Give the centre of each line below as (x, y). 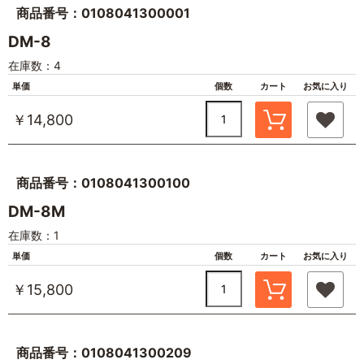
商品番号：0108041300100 (103, 182)
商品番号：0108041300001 (103, 13)
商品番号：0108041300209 (104, 352)
